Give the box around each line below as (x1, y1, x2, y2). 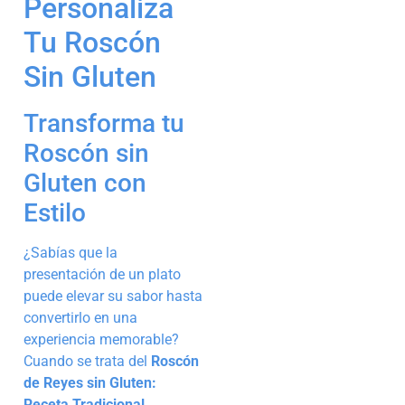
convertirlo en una (24, 309, 137, 327)
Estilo (24, 198, 86, 229)
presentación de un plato (24, 266, 181, 284)
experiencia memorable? (24, 331, 179, 349)
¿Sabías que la (24, 244, 118, 262)
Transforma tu (24, 108, 184, 139)
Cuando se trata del (24, 353, 151, 371)
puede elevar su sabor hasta (24, 287, 202, 306)
